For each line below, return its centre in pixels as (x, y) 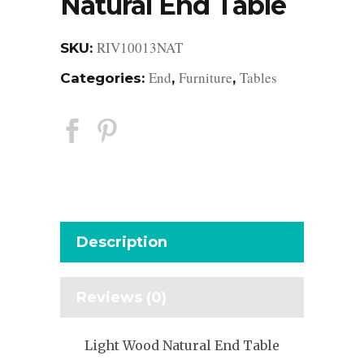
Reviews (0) (121, 297)
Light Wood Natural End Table (182, 345)
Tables (258, 78)
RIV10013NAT (140, 48)
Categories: (104, 78)
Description (122, 242)
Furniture (206, 78)
